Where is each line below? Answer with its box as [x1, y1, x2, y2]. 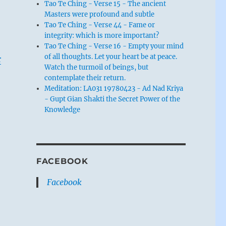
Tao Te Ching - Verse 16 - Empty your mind [44, 41, 184, 50]
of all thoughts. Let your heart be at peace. [44, 52, 178, 61]
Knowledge [44, 105, 81, 114]
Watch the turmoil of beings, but [44, 63, 149, 72]
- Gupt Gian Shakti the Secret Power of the [44, 94, 181, 103]
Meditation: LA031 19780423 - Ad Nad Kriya [44, 84, 184, 93]
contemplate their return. [44, 73, 126, 82]
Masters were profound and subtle [44, 10, 155, 19]
